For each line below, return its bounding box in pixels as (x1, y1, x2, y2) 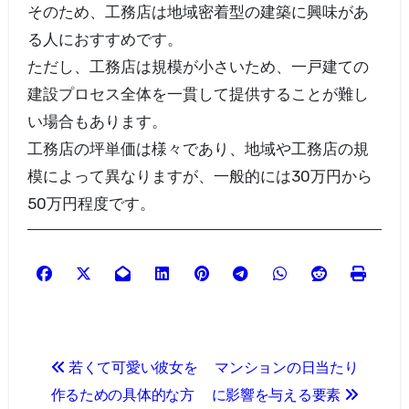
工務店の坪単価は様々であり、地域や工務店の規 (26, 140, 369, 158)
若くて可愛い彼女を (65, 359, 198, 376)
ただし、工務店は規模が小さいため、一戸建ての (26, 58, 369, 76)
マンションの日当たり (215, 359, 359, 376)
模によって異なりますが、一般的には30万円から (26, 167, 372, 185)
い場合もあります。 (26, 112, 167, 131)
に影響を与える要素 (211, 386, 344, 404)
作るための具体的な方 (50, 386, 194, 404)
